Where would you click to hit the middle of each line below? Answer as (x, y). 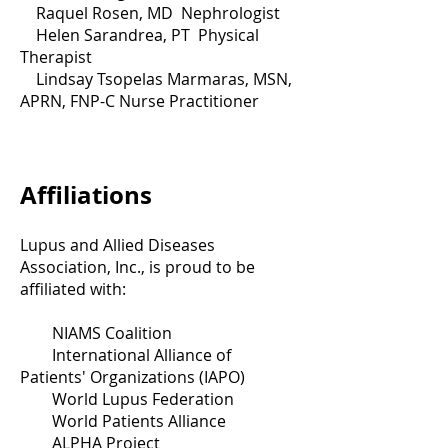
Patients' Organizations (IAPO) (132, 377)
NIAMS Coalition (96, 333)
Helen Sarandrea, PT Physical (139, 35)
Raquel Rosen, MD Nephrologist (150, 13)
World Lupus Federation (127, 399)
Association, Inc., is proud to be (137, 267)
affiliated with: (75, 289)
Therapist (56, 57)
